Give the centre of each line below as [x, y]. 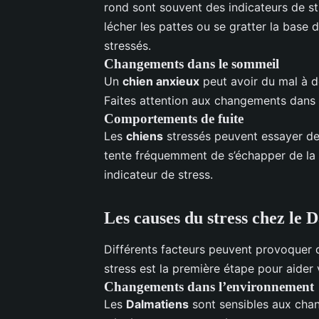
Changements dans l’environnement [209, 286]
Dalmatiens [157, 304]
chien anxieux [161, 81]
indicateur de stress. [158, 174]
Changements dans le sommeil [192, 63]
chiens [145, 136]
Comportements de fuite [174, 118]
